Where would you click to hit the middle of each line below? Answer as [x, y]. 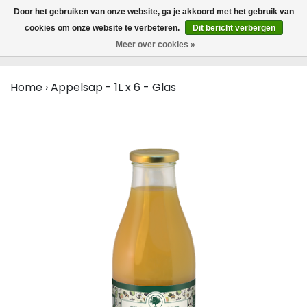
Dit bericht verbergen [234, 28]
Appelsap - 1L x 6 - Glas [113, 87]
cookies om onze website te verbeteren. [103, 28]
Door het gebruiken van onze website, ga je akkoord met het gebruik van [153, 12]
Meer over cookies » [155, 45]
